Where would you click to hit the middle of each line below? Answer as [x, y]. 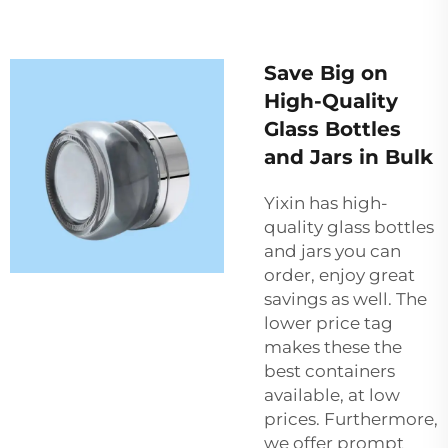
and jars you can [332, 250]
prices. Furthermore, [351, 418]
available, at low [332, 394]
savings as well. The [345, 298]
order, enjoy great [339, 274]
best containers [329, 370]
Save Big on [326, 72]
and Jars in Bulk [348, 156]
